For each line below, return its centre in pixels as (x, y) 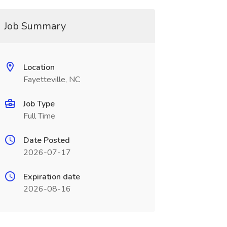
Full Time (39, 116)
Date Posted (46, 140)
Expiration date (51, 177)
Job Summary (35, 26)
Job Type (39, 104)
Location (39, 67)
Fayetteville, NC (51, 80)
